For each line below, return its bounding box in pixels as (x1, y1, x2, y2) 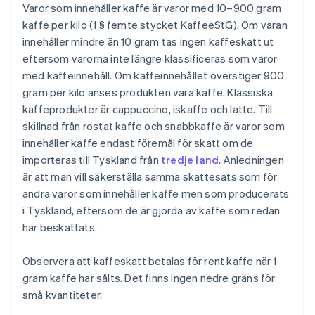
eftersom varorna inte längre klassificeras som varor (22, 51, 278, 66)
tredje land (161, 153, 219, 167)
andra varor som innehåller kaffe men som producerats (22, 186, 290, 201)
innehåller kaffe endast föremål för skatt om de (22, 136, 254, 150)
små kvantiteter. (22, 288, 103, 302)
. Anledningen (219, 153, 284, 167)
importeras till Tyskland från (22, 153, 161, 167)
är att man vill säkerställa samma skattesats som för (22, 169, 278, 184)
